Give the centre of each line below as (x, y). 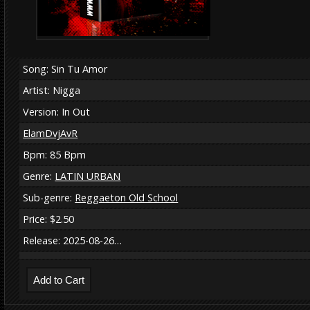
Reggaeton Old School (127, 197)
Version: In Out (57, 111)
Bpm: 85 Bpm (55, 154)
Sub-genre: (49, 197)
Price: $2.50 (49, 219)
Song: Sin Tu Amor (65, 69)
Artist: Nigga (52, 90)
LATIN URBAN (88, 176)
